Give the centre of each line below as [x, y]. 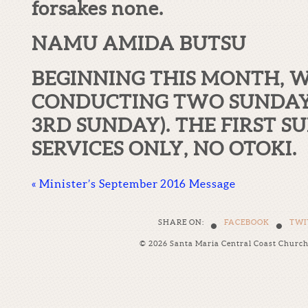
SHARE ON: [181, 222]
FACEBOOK [247, 222]
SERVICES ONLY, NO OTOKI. [164, 148]
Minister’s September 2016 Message [136, 183]
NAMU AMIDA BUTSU [139, 44]
